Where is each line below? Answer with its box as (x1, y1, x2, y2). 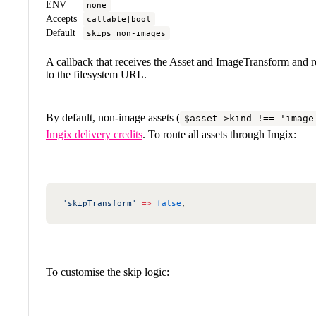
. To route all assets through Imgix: (142, 128, 296, 140)
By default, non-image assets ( (46, 111, 180, 123)
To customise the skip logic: (46, 265, 169, 278)
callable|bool (87, 13, 151, 24)
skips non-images (87, 28, 166, 38)
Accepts (46, 13, 77, 24)
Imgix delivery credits (46, 128, 142, 140)
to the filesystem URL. (46, 68, 147, 80)
